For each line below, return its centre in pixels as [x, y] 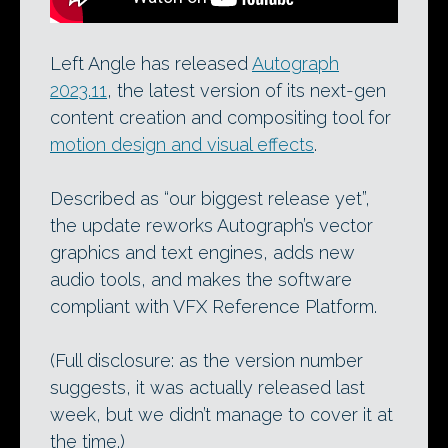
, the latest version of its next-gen [246, 90]
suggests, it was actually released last [207, 387]
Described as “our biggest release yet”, [210, 198]
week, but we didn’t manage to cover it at [221, 414]
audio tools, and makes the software [201, 279]
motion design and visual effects [182, 144]
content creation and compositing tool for [220, 117]
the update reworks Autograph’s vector [211, 225]
